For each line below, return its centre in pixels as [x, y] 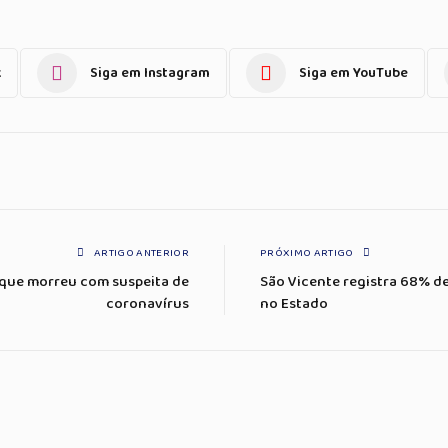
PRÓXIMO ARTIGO [308, 253]
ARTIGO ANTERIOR [140, 253]
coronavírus [147, 304]
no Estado [294, 304]
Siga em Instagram [149, 72]
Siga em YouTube [353, 72]
